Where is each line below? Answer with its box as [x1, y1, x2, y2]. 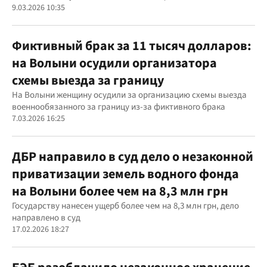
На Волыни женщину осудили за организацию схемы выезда [12, 88, 247, 101]
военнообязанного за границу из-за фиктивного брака [12, 100, 225, 113]
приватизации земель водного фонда [12, 164, 239, 184]
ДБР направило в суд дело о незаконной [12, 147, 253, 166]
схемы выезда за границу [12, 70, 164, 90]
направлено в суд [12, 211, 80, 224]
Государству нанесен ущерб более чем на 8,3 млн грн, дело [12, 199, 239, 212]
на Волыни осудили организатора [12, 53, 217, 73]
